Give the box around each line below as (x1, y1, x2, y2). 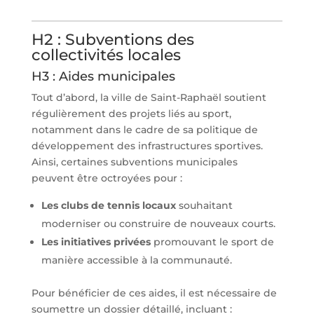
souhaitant (175, 198, 233, 212)
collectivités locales (31, 45, 181, 64)
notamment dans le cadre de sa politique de (31, 123, 258, 136)
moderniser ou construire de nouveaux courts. (41, 217, 275, 230)
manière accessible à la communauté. (41, 253, 232, 266)
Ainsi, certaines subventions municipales (31, 155, 238, 168)
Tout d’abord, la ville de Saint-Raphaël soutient (31, 90, 266, 104)
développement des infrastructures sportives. (31, 139, 263, 152)
